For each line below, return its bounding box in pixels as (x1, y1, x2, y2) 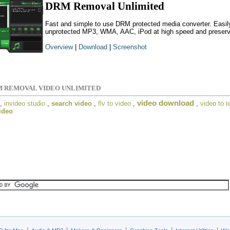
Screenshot (113, 43, 147, 51)
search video (51, 99, 92, 107)
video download (137, 99, 194, 107)
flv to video (98, 99, 131, 107)
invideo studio (4, 99, 45, 107)
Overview (45, 43, 73, 51)
